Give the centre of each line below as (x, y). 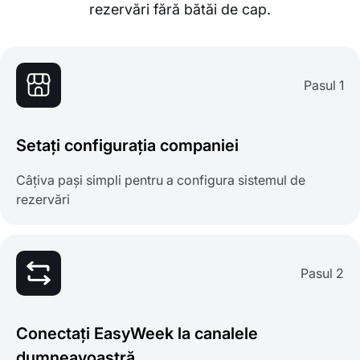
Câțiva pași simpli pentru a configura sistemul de (161, 180)
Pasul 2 (322, 274)
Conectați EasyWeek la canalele (137, 334)
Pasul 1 (324, 86)
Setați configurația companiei (127, 146)
